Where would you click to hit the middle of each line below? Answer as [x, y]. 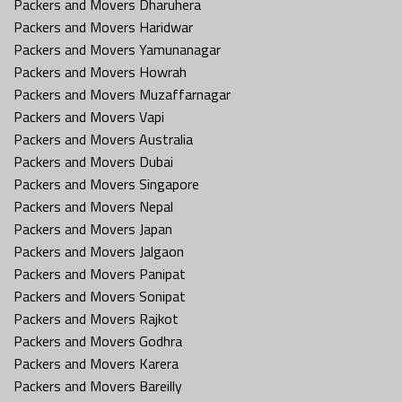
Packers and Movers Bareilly [98, 385]
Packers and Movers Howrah [100, 71]
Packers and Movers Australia [103, 139]
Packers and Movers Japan [93, 228]
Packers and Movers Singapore [106, 184]
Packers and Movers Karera [96, 363]
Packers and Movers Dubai [93, 161]
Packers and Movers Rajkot [96, 318]
